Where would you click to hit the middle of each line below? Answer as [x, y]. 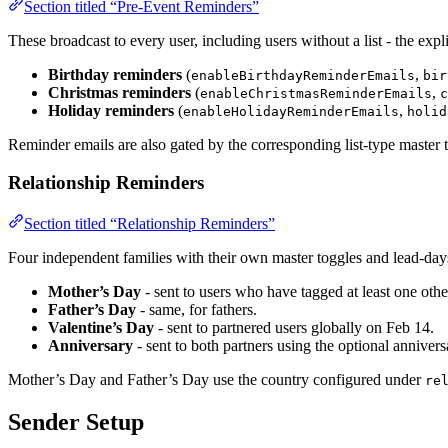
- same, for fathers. [196, 309]
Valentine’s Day [101, 327]
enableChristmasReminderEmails [316, 93]
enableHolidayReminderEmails [291, 111]
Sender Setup [76, 421]
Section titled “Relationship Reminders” [149, 223]
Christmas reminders [119, 92]
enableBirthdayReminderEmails [303, 75]
